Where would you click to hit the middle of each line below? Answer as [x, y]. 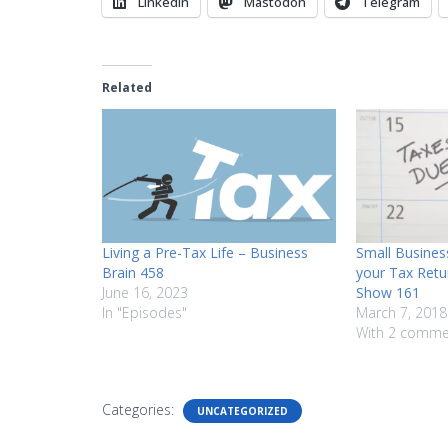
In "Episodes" [144, 312]
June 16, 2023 [145, 292]
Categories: [140, 409]
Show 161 [388, 292]
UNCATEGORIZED [242, 410]
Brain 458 [133, 272]
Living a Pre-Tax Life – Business [205, 252]
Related [127, 87]
